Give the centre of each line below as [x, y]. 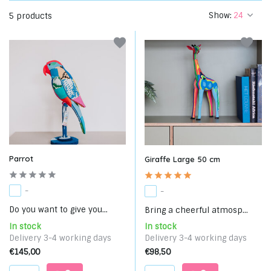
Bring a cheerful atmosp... [196, 210]
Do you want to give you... [58, 209]
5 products [31, 16]
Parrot [21, 158]
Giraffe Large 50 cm [182, 159]
